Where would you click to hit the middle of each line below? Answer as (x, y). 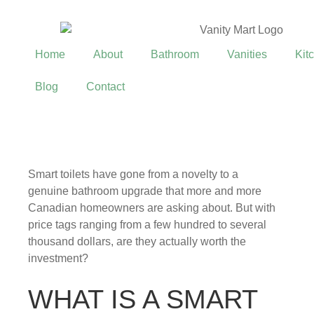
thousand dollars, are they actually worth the (137, 241)
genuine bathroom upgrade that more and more (145, 191)
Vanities (247, 54)
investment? (58, 258)
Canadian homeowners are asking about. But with (152, 207)
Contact (105, 86)
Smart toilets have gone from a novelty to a (133, 174)
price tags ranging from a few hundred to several (147, 224)
